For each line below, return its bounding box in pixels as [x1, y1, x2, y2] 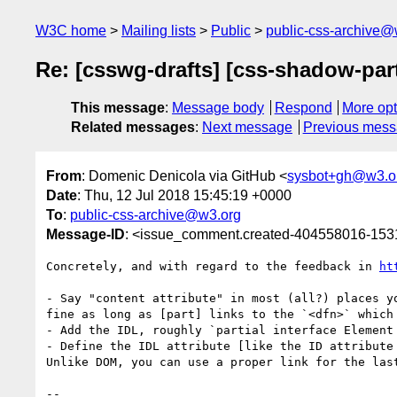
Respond [274, 100, 332, 116]
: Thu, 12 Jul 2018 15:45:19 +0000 [77, 187, 292, 203]
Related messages [71, 120, 195, 136]
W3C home [35, 23, 106, 38]
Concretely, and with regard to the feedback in [46, 259, 379, 273]
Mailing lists [121, 23, 196, 38]
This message [71, 100, 165, 116]
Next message [202, 120, 292, 136]
